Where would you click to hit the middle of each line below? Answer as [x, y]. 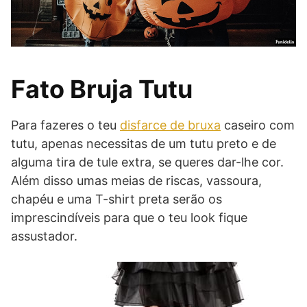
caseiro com [258, 125]
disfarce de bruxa [170, 125]
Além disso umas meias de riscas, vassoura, [136, 181]
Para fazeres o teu [65, 125]
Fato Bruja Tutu [102, 89]
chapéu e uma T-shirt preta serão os [116, 199]
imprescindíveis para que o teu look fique [129, 218]
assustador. [44, 236]
